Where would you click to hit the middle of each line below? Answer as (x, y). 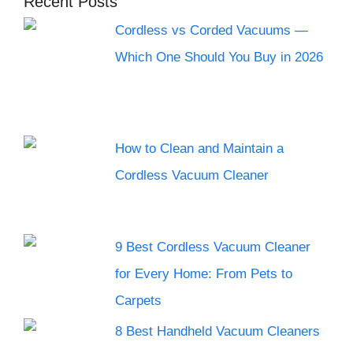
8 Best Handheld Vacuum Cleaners (218, 331)
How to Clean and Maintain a (200, 148)
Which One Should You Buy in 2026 (221, 57)
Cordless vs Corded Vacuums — (212, 30)
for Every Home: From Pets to (204, 273)
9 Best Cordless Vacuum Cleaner (213, 247)
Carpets (139, 300)
